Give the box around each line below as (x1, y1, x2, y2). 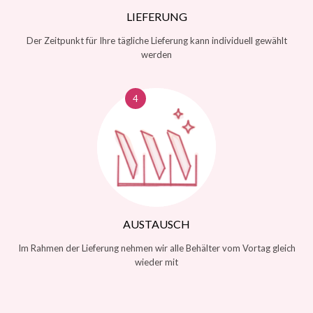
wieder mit (135, 256, 178, 268)
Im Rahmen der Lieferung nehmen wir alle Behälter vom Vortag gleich (17, 242, 296, 254)
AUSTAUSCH (123, 217, 190, 231)
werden (141, 48, 172, 60)
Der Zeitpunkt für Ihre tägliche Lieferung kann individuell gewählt (26, 34, 287, 46)
